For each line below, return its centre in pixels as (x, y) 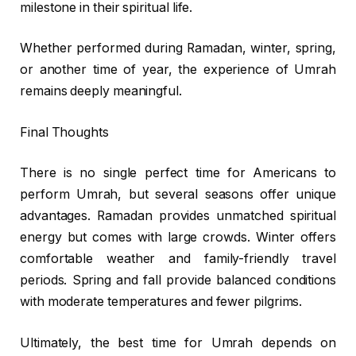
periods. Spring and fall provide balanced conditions (178, 281)
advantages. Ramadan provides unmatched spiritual (178, 216)
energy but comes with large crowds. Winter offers (178, 238)
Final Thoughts (64, 132)
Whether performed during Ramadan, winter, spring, (178, 48)
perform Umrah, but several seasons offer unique (178, 195)
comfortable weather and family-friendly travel (178, 259)
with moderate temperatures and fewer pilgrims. (161, 302)
